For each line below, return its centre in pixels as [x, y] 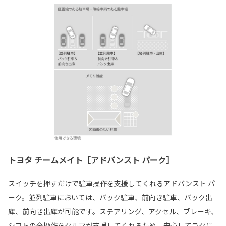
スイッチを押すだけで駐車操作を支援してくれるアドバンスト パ [111, 183]
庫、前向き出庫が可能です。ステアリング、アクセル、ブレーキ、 [113, 212]
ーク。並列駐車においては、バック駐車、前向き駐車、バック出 [110, 197]
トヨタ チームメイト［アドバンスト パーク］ [91, 160]
